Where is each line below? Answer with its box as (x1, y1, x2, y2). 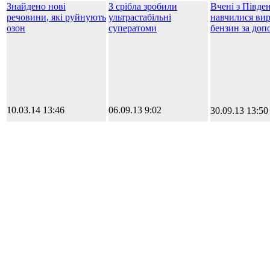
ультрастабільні (108, 11, 171, 22)
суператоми (108, 22, 157, 33)
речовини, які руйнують (7, 11, 106, 22)
